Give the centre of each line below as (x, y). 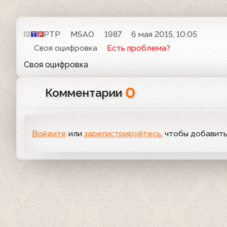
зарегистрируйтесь (122, 133)
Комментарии (85, 93)
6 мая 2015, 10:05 (164, 34)
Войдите (49, 133)
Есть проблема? (139, 48)
